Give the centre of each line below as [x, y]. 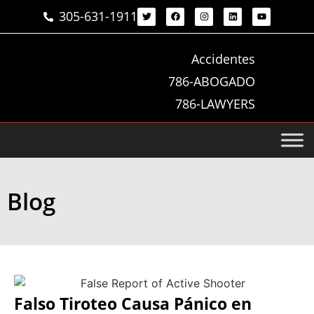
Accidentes [223, 59]
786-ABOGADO [211, 81]
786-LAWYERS [215, 104]
